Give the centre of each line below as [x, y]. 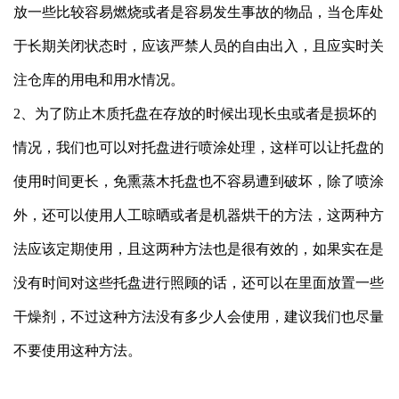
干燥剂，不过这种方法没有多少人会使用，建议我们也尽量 [199, 316]
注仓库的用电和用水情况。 [99, 79]
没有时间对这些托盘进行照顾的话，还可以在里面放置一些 [199, 282]
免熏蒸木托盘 [156, 181]
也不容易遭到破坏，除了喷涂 [291, 181]
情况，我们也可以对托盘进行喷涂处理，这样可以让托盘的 [199, 147]
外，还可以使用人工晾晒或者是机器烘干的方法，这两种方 [199, 215]
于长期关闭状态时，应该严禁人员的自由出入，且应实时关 [199, 45]
